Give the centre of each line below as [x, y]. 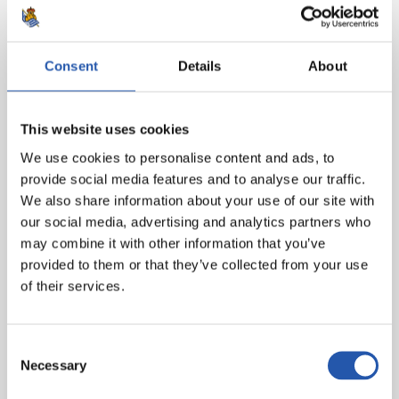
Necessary [53, 365]
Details [199, 66]
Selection [33, 368]
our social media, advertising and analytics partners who [195, 221]
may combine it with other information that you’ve [173, 243]
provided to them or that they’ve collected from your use [194, 264]
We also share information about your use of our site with [198, 200]
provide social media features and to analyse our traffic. [193, 179]
